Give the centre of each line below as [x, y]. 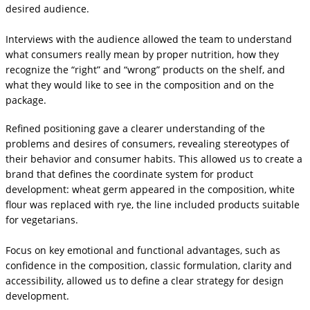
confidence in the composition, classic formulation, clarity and [149, 265]
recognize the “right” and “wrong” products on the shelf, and [145, 70]
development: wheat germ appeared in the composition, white [150, 189]
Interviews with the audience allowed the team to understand [149, 39]
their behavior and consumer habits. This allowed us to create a [154, 158]
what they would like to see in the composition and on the [140, 85]
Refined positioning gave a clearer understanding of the [135, 128]
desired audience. [47, 9]
